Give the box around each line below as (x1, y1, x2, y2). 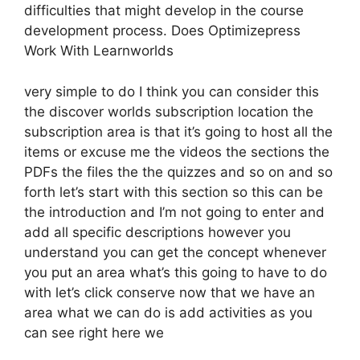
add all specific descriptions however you (24, 223, 291, 240)
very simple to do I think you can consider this (24, 83, 319, 100)
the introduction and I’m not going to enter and (24, 203, 325, 220)
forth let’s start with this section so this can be (24, 183, 323, 200)
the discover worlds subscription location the (24, 103, 313, 120)
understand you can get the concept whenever (24, 243, 326, 260)
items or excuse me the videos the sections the (24, 143, 329, 160)
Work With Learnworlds (24, 43, 174, 59)
